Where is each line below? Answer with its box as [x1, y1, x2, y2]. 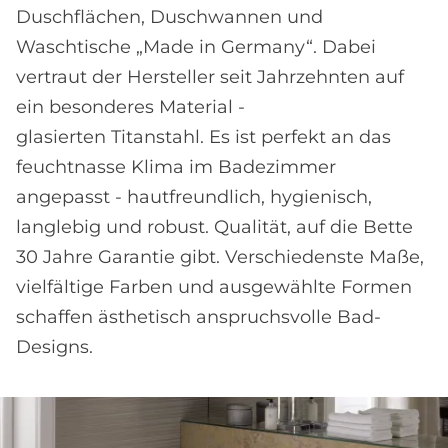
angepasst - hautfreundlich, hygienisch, [16, 186, 372, 208]
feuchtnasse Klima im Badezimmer [16, 156, 336, 178]
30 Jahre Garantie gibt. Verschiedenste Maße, [16, 246, 424, 268]
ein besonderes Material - [16, 96, 245, 118]
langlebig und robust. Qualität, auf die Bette [16, 216, 413, 238]
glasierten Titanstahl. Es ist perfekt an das [16, 126, 391, 148]
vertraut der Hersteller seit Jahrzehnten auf [16, 66, 404, 88]
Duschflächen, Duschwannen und [16, 6, 323, 28]
